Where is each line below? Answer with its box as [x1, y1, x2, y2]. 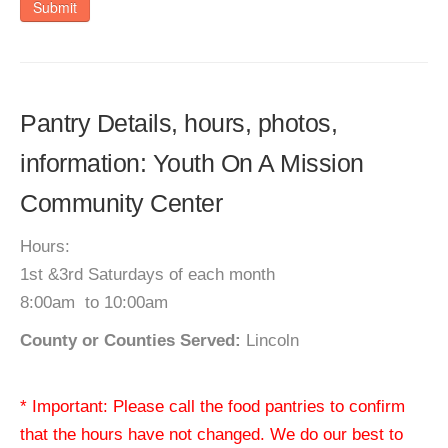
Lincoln [241, 331, 299, 350]
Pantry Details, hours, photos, [20, 109, 337, 137]
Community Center [20, 189, 222, 217]
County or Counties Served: [20, 331, 241, 350]
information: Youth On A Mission [20, 149, 364, 177]
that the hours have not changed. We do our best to [20, 425, 403, 444]
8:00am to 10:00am [20, 293, 168, 312]
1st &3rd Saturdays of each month [20, 265, 275, 284]
